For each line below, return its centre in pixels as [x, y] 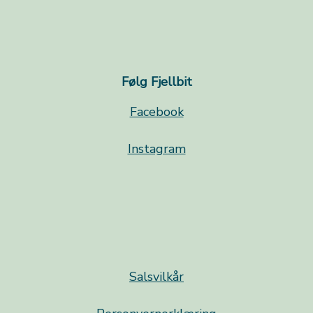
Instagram [156, 149]
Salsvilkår [156, 277]
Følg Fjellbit [156, 82]
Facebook [156, 112]
